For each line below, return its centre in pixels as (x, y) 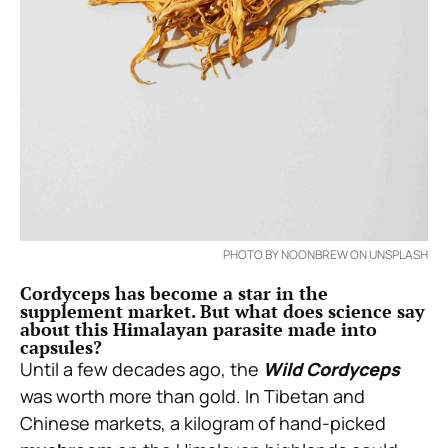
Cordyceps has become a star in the (174, 293)
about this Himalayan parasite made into (198, 329)
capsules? (61, 347)
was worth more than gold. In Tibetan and (192, 396)
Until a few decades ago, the (141, 369)
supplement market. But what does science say (222, 311)
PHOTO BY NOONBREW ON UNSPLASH (325, 255)
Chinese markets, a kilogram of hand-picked (203, 423)
